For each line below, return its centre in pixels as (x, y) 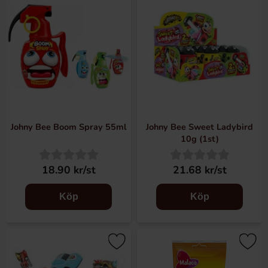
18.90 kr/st (68, 170)
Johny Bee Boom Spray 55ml (68, 127)
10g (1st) (200, 139)
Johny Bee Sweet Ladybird (200, 127)
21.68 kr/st (200, 170)
